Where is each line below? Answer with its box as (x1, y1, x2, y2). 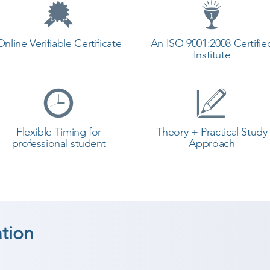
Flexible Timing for (16, 125, 102, 139)
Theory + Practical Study (156, 125, 268, 139)
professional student (11, 137, 106, 150)
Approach (189, 137, 235, 150)
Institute (193, 48, 231, 61)
